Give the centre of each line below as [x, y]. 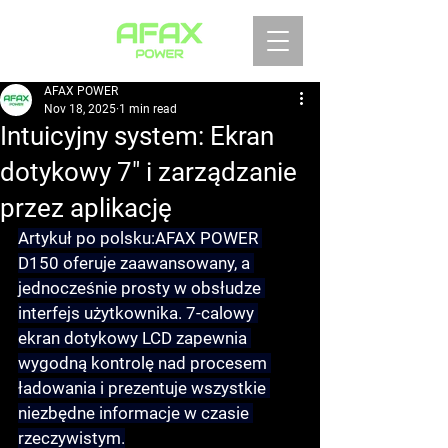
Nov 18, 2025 [80, 109]
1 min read [148, 109]
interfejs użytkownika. [102, 313]
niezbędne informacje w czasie [135, 413]
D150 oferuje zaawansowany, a [136, 263]
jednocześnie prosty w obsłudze [141, 288]
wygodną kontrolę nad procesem [144, 363]
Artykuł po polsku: [86, 238]
